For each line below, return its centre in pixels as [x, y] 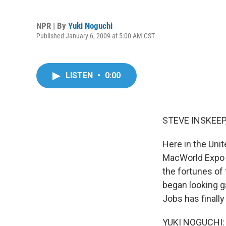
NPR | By [52, 25]
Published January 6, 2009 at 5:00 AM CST [96, 36]
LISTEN [80, 75]
